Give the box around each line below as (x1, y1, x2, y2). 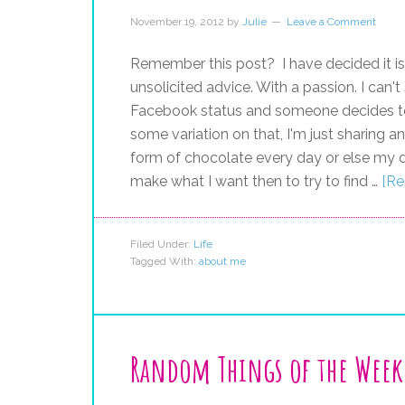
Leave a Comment (287, 15, 376, 28)
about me (199, 255, 246, 268)
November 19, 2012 (130, 15, 224, 28)
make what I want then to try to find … (130, 173, 381, 190)
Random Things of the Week (130, 347, 403, 391)
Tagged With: (130, 255, 199, 268)
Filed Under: (130, 238, 193, 250)
